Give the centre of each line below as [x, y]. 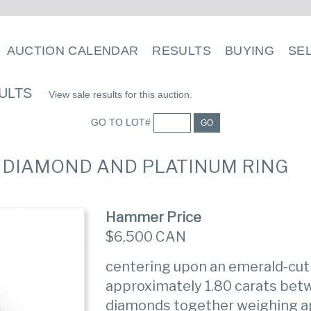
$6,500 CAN [146, 237]
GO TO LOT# [122, 122]
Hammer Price [154, 217]
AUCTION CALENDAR [73, 51]
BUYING [250, 51]
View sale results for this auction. [120, 94]
